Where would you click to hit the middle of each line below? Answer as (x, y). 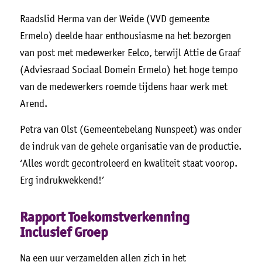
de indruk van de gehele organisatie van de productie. (130, 146)
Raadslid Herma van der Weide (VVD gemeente (114, 19)
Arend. (33, 104)
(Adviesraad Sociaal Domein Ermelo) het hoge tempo (129, 70)
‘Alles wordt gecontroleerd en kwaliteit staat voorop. (128, 163)
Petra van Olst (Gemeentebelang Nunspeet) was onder (130, 130)
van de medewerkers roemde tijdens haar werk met (123, 87)
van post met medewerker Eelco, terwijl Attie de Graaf (130, 53)
